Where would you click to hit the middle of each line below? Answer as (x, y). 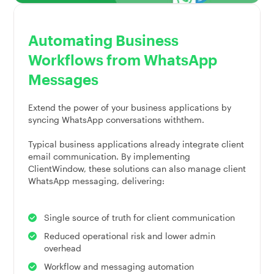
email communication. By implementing (109, 156)
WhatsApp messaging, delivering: (96, 180)
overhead (62, 248)
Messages (63, 79)
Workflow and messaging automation (119, 266)
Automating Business (103, 40)
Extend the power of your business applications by (129, 107)
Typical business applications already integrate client (136, 144)
